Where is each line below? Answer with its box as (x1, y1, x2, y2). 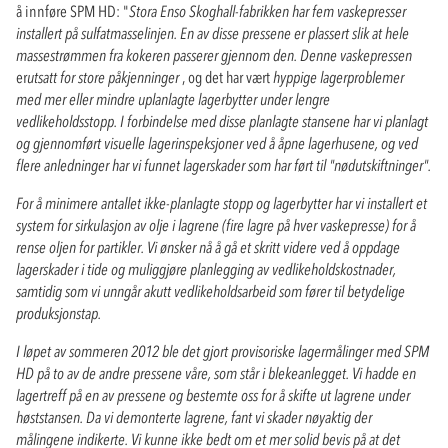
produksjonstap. (16, 302, 101, 323)
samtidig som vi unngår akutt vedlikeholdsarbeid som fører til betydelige (16, 280, 405, 301)
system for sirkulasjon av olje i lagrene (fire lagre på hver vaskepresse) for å (16, 214, 416, 235)
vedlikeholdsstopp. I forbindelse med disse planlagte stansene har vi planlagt (16, 110, 428, 131)
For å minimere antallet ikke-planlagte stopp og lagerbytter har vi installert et (16, 192, 427, 213)
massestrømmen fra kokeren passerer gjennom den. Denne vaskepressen (16, 44, 412, 65)
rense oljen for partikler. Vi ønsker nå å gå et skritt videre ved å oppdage (16, 236, 400, 257)
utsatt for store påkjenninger (27, 66, 182, 87)
